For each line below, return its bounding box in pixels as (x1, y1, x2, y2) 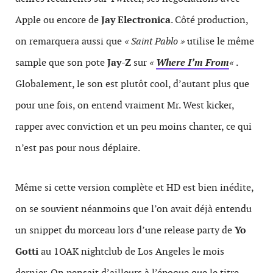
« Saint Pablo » (124, 35, 185, 48)
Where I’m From (156, 56, 229, 69)
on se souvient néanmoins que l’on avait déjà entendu (15, 202, 252, 215)
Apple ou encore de (15, 13, 101, 26)
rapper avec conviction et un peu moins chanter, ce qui (15, 120, 252, 133)
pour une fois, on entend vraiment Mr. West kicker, (15, 99, 234, 112)
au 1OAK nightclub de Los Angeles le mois (38, 245, 224, 258)
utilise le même (185, 35, 254, 48)
